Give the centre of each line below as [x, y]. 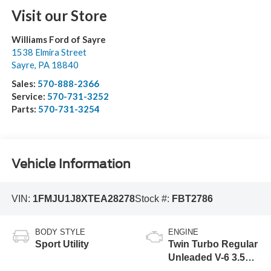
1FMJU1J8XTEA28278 [83, 198]
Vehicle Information [71, 164]
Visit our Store [59, 15]
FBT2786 [192, 198]
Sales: [24, 83]
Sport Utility [62, 244]
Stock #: [153, 198]
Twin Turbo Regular [213, 244]
